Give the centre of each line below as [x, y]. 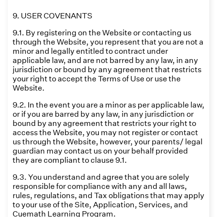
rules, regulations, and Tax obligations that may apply [108, 195]
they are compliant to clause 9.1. [70, 160]
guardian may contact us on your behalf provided [100, 151]
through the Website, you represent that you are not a [108, 42]
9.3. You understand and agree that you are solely [101, 177]
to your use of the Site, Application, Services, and [100, 205]
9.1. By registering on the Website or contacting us [102, 33]
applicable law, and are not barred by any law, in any [105, 60]
